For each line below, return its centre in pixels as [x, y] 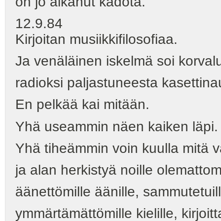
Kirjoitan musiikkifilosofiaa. [96, 39]
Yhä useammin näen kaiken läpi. [117, 126]
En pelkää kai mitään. [82, 105]
